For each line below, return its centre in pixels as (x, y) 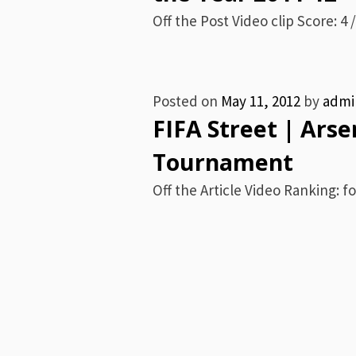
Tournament (223, 162)
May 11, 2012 (261, 101)
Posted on (187, 101)
